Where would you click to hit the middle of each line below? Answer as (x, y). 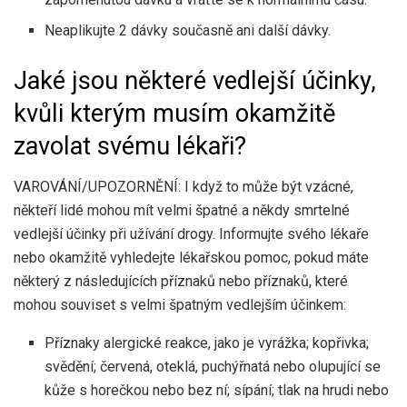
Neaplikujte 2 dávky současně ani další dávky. (188, 30)
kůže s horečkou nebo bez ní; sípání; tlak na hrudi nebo (217, 390)
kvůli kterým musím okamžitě (174, 113)
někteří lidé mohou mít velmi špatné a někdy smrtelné (182, 210)
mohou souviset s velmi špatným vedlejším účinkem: (180, 304)
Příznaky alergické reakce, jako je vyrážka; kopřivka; (207, 342)
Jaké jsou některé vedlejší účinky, (195, 80)
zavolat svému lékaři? (130, 146)
